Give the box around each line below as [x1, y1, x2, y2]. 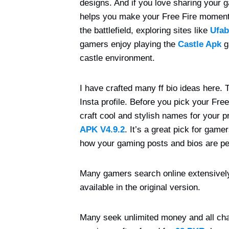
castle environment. [80, 53, 155, 63]
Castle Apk [178, 39, 221, 49]
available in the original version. [80, 182, 200, 192]
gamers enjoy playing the [80, 39, 178, 49]
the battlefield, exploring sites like [80, 26, 210, 35]
